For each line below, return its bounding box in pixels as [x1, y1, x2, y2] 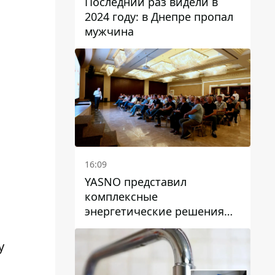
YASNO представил [85, 174, 187, 190]
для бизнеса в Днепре [85, 219, 203, 234]
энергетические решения [85, 204, 224, 219]
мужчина [85, 23, 134, 39]
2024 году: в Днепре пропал [85, 9, 233, 24]
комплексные [85, 189, 158, 204]
